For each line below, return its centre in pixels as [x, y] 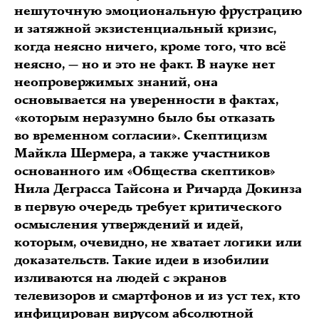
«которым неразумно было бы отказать [145, 118]
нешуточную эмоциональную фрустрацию [158, 11]
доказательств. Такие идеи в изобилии [142, 260]
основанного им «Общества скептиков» [145, 171]
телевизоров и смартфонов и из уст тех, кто [157, 296]
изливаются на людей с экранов [120, 278]
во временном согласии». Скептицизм [141, 136]
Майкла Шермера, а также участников [142, 153]
